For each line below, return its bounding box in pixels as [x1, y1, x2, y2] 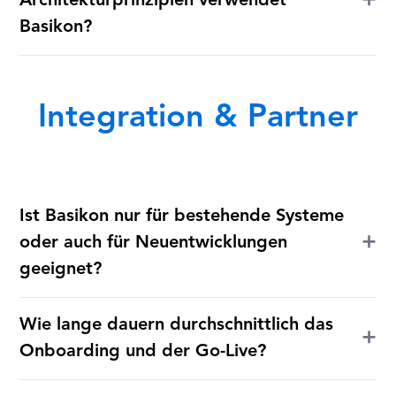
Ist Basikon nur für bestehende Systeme [19, 207, 345, 225]
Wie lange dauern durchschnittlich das [19, 316, 334, 334]
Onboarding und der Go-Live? [19, 342, 267, 361]
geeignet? [19, 260, 103, 278]
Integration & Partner [38, 102, 358, 134]
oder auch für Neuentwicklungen [19, 233, 288, 252]
